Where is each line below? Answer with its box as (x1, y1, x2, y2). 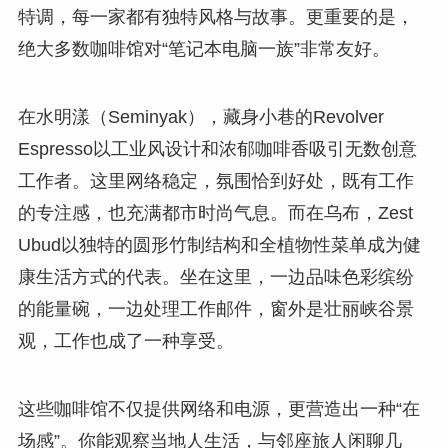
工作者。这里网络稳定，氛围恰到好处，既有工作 (17, 171, 414, 192)
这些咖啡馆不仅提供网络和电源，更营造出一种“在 (17, 398, 420, 419)
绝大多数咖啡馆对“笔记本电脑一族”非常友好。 (17, 39, 390, 60)
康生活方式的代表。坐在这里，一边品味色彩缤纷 (17, 267, 414, 288)
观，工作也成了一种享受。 (17, 331, 234, 352)
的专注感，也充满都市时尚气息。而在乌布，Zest (17, 203, 413, 224)
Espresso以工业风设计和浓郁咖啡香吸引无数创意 (17, 139, 417, 160)
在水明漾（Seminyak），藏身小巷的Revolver (17, 107, 384, 128)
